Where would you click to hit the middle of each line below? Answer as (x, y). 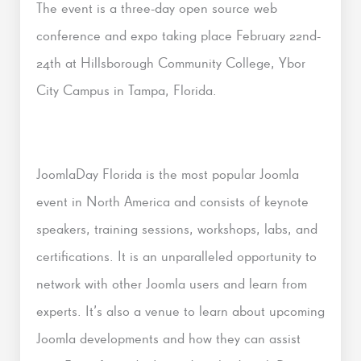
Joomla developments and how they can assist (168, 338)
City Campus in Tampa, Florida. (127, 89)
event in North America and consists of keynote (172, 201)
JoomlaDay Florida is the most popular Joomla (168, 173)
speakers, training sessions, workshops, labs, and (177, 228)
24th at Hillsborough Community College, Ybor (171, 62)
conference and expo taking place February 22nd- (178, 35)
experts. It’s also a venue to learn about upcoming (180, 310)
